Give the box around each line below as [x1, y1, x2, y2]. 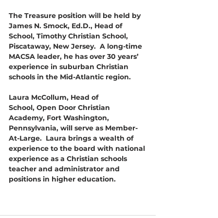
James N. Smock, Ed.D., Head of [9, 21, 124, 30]
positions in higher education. [9, 175, 118, 183]
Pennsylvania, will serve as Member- [9, 124, 138, 132]
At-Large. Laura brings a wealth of [9, 134, 135, 143]
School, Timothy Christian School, [9, 32, 130, 40]
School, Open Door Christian [9, 103, 112, 112]
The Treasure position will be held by [9, 11, 143, 20]
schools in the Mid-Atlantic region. [9, 73, 131, 81]
